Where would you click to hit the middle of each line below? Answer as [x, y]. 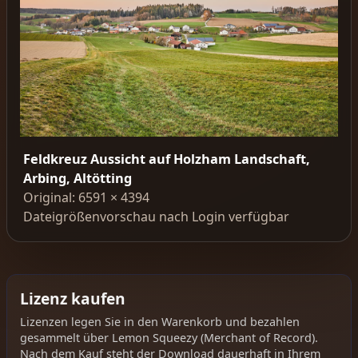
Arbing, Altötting [78, 179]
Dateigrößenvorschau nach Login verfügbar [156, 217]
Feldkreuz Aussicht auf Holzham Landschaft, [167, 159]
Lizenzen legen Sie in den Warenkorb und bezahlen [160, 322]
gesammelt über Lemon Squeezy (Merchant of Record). [169, 338]
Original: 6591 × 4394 [86, 198]
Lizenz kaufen [73, 298]
